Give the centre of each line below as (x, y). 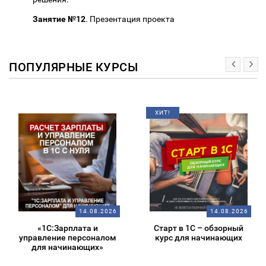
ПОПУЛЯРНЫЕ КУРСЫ (73, 67)
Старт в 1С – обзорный (199, 228)
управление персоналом (67, 237)
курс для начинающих (199, 237)
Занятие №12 (59, 19)
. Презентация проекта (130, 19)
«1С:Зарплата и (67, 228)
